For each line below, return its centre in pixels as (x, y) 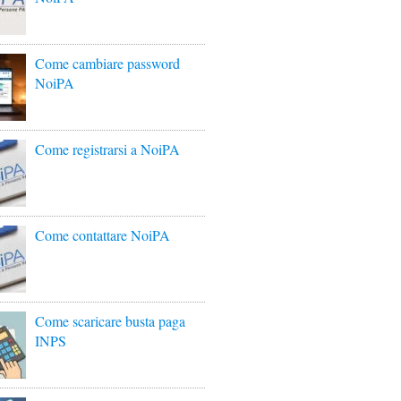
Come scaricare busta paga (110, 321)
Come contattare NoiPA (102, 235)
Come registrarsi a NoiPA (107, 149)
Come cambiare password (107, 63)
